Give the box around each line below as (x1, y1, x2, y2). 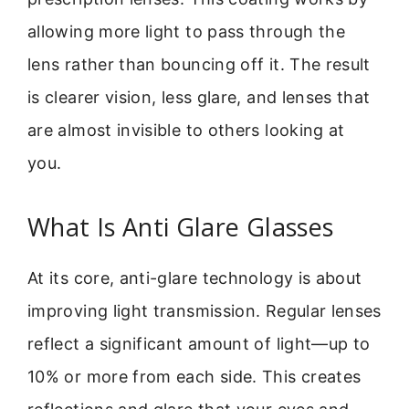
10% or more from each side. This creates (27, 366, 362, 386)
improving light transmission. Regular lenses (27, 300, 382, 320)
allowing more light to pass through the (27, 22, 346, 42)
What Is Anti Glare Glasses (27, 209, 334, 244)
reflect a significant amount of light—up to (27, 333, 371, 353)
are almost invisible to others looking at (27, 121, 345, 141)
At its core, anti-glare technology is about (27, 267, 362, 288)
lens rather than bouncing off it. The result (27, 55, 371, 75)
